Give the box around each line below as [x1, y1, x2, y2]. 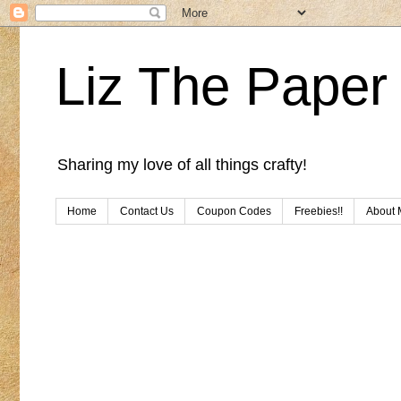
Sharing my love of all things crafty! [57, 156, 307, 174]
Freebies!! [294, 205, 343, 218]
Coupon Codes [197, 205, 271, 218]
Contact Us [120, 205, 174, 218]
